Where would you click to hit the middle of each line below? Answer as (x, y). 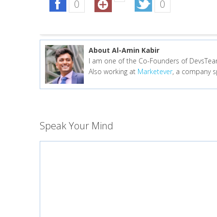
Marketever (155, 71)
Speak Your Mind (77, 126)
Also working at (113, 71)
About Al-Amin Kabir (124, 50)
